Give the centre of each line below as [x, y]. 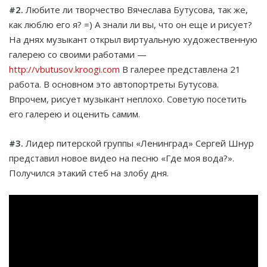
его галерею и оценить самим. [74, 114]
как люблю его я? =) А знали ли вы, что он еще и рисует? [131, 25]
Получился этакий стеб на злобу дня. [89, 173]
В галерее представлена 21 [180, 69]
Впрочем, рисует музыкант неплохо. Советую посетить [128, 99]
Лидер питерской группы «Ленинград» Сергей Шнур [139, 143]
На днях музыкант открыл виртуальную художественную [133, 40]
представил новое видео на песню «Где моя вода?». [122, 158]
